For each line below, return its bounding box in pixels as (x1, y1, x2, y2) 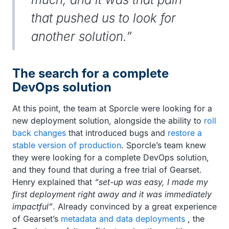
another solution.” (31, 29, 132, 44)
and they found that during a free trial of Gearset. (12, 164, 202, 175)
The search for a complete (12, 65, 169, 81)
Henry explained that (12, 176, 95, 187)
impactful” (12, 201, 53, 212)
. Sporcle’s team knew (121, 140, 206, 150)
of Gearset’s (12, 213, 61, 224)
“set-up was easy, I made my (95, 176, 208, 187)
